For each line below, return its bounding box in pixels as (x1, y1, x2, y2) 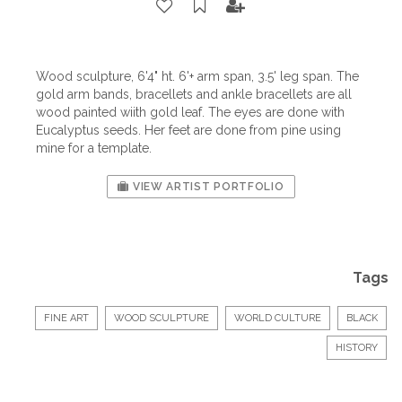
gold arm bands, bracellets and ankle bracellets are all (36, 87, 352, 102)
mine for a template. (36, 141, 152, 156)
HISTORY (336, 342, 378, 354)
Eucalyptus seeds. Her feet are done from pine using (36, 123, 341, 138)
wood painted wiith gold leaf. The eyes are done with (36, 105, 345, 120)
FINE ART (44, 312, 89, 325)
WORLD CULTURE (234, 312, 321, 325)
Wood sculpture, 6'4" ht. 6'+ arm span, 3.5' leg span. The (36, 69, 359, 84)
